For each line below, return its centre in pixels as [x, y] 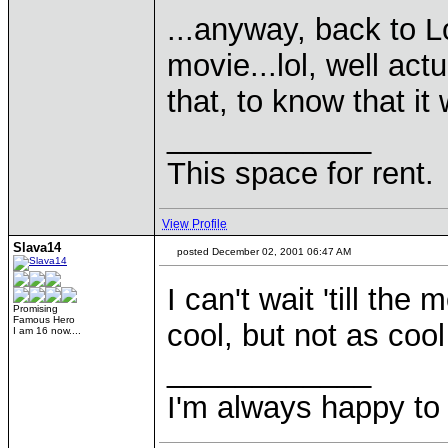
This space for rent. [300, 173]
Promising [35, 308]
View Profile [194, 224]
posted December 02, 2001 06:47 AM [262, 251]
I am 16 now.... [47, 330]
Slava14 [37, 247]
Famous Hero [44, 319]
